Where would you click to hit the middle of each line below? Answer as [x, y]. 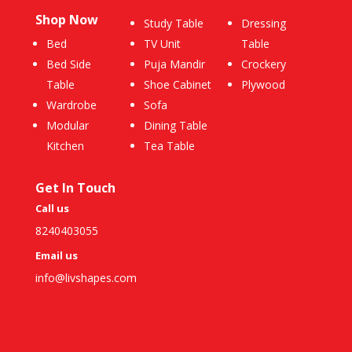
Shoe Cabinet [177, 85]
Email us [56, 256]
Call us [52, 209]
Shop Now [66, 20]
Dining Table [175, 126]
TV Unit [162, 44]
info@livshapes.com [86, 278]
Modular [67, 126]
